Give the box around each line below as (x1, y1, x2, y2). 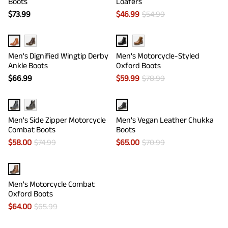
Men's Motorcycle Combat (8, 180, 95, 188)
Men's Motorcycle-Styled (116, 51, 199, 60)
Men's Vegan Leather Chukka (116, 116, 214, 124)
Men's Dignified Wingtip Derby (8, 51, 108, 60)
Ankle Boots (8, 61, 48, 70)
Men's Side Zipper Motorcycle (8, 116, 106, 124)
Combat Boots (8, 125, 55, 134)
